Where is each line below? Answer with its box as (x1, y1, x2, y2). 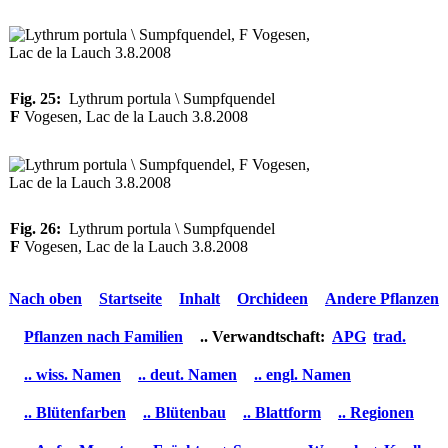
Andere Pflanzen (325, 289, 439, 307)
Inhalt (179, 289, 220, 307)
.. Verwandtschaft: (200, 327, 325, 345)
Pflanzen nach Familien (24, 327, 183, 345)
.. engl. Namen (254, 365, 351, 383)
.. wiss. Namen (24, 365, 121, 383)
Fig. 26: (10, 220, 61, 237)
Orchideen (237, 289, 308, 307)
